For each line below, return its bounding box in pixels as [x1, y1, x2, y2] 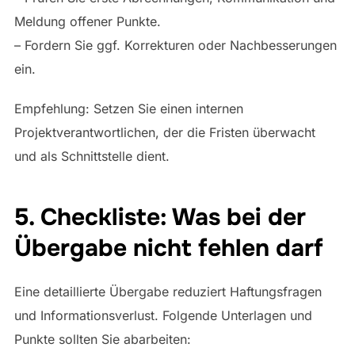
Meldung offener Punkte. [13, 13, 161, 29]
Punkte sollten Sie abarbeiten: [13, 331, 191, 348]
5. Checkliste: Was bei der [13, 202, 306, 233]
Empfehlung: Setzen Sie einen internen [13, 100, 243, 116]
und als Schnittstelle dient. [13, 147, 170, 164]
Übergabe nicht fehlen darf [13, 233, 323, 264]
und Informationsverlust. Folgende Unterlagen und [13, 307, 312, 324]
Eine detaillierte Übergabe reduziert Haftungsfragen [13, 284, 322, 300]
